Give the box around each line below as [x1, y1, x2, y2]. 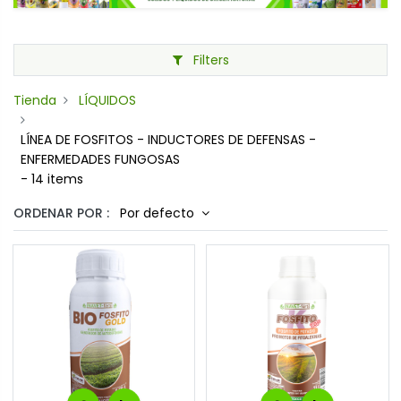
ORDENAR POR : [13, 204, 109, 223]
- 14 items [21, 170, 83, 189]
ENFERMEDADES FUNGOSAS [21, 150, 180, 169]
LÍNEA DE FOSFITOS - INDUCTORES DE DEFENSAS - [21, 131, 316, 149]
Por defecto [120, 204, 198, 223]
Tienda [13, 91, 56, 110]
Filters [189, 51, 229, 70]
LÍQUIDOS [79, 91, 136, 110]
